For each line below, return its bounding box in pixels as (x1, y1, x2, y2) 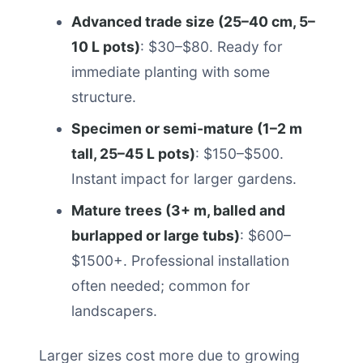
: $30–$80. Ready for (140, 38, 283, 55)
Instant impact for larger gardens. (71, 170, 297, 187)
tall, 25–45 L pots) (71, 145, 195, 162)
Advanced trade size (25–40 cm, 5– (71, 13, 315, 30)
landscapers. (71, 302, 157, 319)
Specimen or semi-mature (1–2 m (71, 120, 302, 137)
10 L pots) (71, 38, 140, 55)
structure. (71, 88, 136, 105)
